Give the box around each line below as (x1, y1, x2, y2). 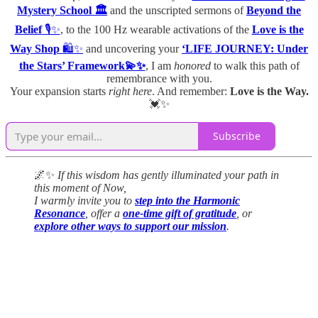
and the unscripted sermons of (107, 4, 246, 16)
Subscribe (213, 129, 261, 143)
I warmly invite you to (34, 194, 135, 207)
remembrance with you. (106, 72, 212, 84)
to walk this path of (210, 59, 300, 72)
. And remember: (151, 84, 230, 97)
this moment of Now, (34, 181, 126, 194)
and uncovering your (86, 42, 179, 55)
